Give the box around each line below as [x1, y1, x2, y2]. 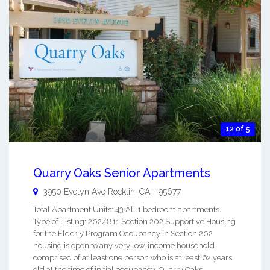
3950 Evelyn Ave [43, 186, 105, 196]
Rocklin [108, 186, 135, 196]
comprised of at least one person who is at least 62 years [33, 253, 232, 262]
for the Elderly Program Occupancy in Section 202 [33, 228, 213, 238]
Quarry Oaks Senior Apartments [33, 165, 210, 180]
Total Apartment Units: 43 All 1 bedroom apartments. [33, 204, 221, 214]
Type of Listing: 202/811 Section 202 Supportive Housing [33, 216, 236, 226]
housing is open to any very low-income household [33, 240, 215, 250]
